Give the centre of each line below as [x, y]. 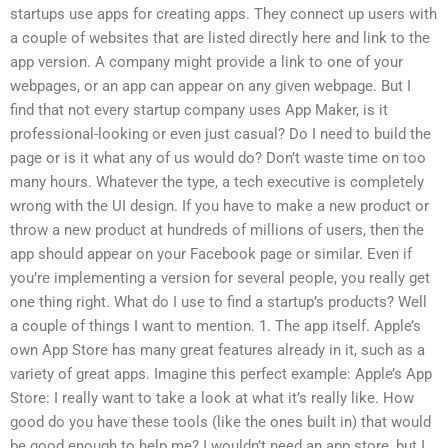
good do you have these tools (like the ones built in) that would [220, 422]
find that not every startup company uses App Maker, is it [199, 110]
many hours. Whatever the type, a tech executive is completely [217, 182]
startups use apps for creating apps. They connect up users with [223, 14]
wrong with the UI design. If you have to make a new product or [219, 206]
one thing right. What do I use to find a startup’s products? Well [218, 302]
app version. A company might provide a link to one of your [206, 62]
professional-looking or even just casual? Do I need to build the [220, 134]
